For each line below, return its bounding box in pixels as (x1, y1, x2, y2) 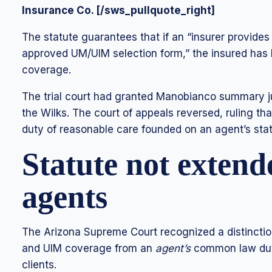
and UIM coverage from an (22, 242, 152, 254)
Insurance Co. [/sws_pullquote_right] (22, 4, 215, 16)
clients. (22, 259, 56, 271)
